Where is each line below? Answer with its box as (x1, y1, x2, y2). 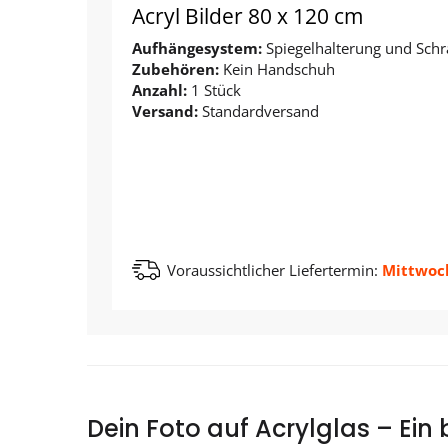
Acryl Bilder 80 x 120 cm (132, 2, 363, 31)
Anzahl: (132, 80, 191, 101)
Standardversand (202, 101, 319, 122)
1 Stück (191, 80, 241, 101)
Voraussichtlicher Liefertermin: (167, 260, 378, 281)
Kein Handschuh (223, 59, 335, 80)
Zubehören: (132, 59, 223, 80)
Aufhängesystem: (132, 38, 266, 59)
